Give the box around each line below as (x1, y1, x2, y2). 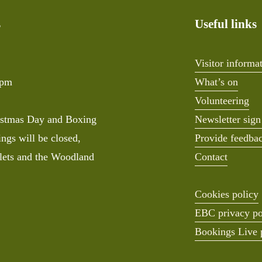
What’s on (195, 75, 239, 88)
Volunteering (195, 94, 250, 106)
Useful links (195, 16, 257, 31)
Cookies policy (195, 188, 259, 200)
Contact (195, 150, 228, 163)
